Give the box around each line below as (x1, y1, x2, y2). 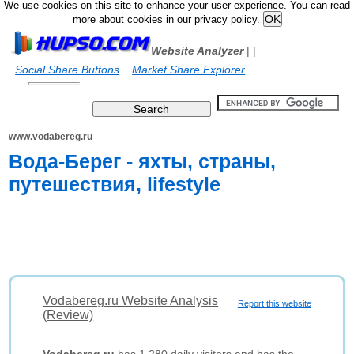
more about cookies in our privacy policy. (72, 14, 263, 25)
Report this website (237, 299, 311, 308)
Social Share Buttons (15, 63, 120, 76)
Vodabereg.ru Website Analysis (43, 294, 219, 307)
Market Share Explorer (132, 63, 246, 76)
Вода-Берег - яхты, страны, (9, 150, 277, 172)
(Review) (43, 308, 94, 322)
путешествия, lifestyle (9, 173, 221, 195)
